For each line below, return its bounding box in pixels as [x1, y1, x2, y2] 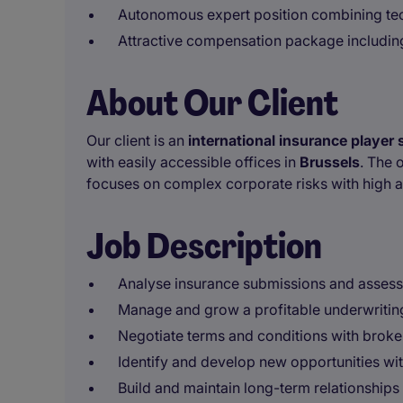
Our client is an [86, 131, 184, 149]
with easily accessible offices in [86, 153, 300, 171]
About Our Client [86, 79, 338, 126]
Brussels [300, 153, 360, 171]
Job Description [86, 222, 322, 269]
